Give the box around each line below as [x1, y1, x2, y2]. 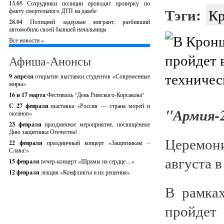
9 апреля [9, 72, 35, 80]
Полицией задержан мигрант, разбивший [29, 17, 150, 25]
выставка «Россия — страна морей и [51, 101, 150, 109]
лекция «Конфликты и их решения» [41, 168, 130, 176]
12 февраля [9, 168, 41, 176]
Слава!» [9, 146, 29, 154]
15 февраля [9, 157, 41, 165]
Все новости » [9, 36, 44, 44]
